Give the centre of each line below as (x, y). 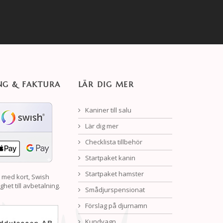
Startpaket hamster (113, 174)
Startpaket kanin (109, 158)
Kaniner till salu (107, 110)
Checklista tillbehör (113, 142)
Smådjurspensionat (114, 190)
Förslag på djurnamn (115, 206)
